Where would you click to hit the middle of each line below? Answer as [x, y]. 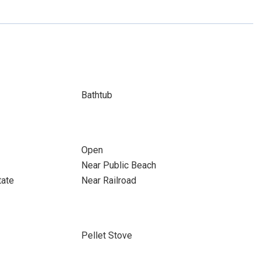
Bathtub [96, 95]
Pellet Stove [106, 235]
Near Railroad [108, 180]
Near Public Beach [118, 165]
